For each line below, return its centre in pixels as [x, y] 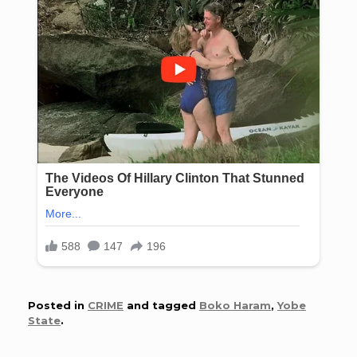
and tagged [161, 305]
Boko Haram [235, 305]
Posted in [58, 305]
